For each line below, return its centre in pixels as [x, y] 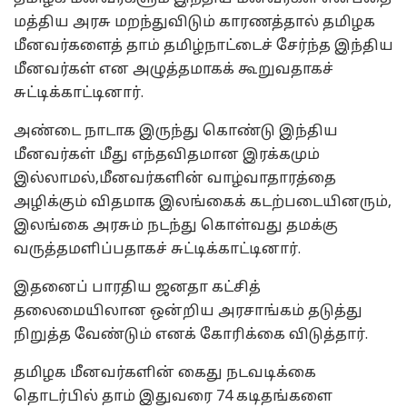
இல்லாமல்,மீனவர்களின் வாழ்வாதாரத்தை [175, 179]
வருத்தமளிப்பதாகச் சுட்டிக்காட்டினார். [157, 249]
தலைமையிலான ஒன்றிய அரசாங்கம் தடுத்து [188, 311]
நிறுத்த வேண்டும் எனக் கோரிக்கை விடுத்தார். [191, 335]
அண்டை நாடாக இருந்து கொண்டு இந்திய [176, 131]
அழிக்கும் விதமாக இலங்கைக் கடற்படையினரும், [203, 202]
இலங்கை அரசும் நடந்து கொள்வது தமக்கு [176, 226]
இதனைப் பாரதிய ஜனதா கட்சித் [137, 288]
